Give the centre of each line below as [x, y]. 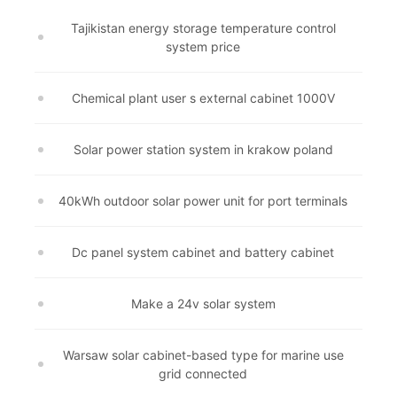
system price [203, 47]
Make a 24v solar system [203, 304]
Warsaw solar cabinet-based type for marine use [203, 355]
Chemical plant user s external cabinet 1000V [203, 98]
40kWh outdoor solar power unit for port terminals [203, 201]
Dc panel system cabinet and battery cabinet [203, 252]
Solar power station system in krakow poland [203, 149]
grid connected [203, 374]
